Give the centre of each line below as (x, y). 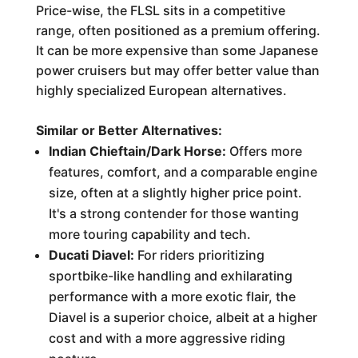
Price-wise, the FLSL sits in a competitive (160, 10)
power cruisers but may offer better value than (177, 70)
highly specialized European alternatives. (161, 90)
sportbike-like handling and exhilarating (170, 276)
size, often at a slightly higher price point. (175, 193)
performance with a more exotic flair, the (172, 296)
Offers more (264, 151)
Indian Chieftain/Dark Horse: (137, 151)
